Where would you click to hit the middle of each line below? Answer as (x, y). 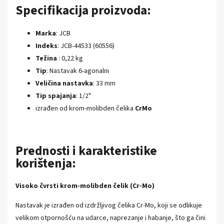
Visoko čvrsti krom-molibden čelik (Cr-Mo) (85, 186)
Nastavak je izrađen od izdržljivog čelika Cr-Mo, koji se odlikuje (109, 206)
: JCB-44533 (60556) (86, 46)
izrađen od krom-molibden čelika (85, 108)
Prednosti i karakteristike (86, 151)
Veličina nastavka (64, 83)
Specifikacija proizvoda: (83, 10)
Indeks (46, 46)
